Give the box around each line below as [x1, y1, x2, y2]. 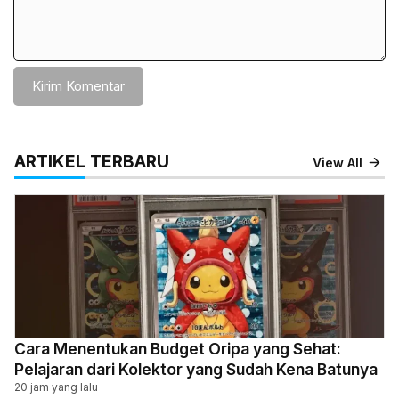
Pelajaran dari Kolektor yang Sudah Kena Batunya [14, 360, 378, 379]
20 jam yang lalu [14, 380, 98, 394]
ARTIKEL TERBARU [14, 151, 169, 172]
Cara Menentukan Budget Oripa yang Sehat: [14, 339, 341, 358]
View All [313, 155, 363, 170]
